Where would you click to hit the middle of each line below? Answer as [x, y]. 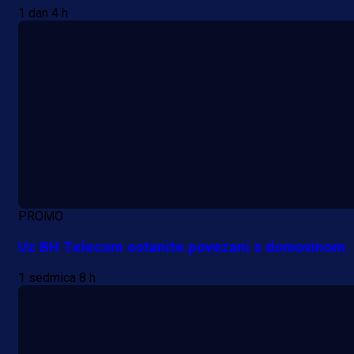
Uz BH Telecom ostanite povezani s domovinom [182, 247]
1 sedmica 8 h [57, 278]
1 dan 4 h [43, 13]
